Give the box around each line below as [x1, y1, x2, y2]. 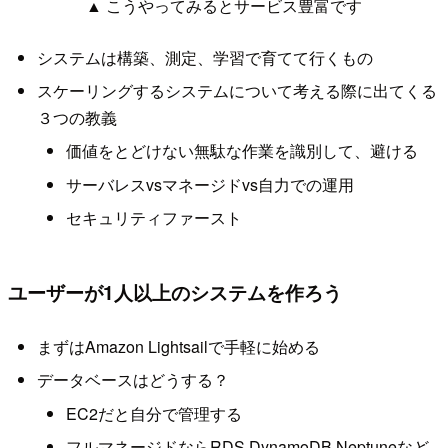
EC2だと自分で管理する [65, 401, 242, 425]
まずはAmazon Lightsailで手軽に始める [36, 334, 320, 358]
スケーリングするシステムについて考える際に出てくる [36, 78, 437, 102]
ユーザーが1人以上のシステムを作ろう [8, 278, 342, 307]
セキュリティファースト [65, 206, 242, 230]
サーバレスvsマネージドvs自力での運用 [65, 172, 354, 196]
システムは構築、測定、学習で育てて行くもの [36, 45, 373, 69]
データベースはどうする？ [36, 368, 229, 392]
